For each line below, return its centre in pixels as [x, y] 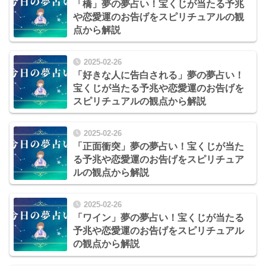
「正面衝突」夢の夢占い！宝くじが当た [159, 147]
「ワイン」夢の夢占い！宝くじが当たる [159, 218]
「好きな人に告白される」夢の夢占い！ [159, 75]
